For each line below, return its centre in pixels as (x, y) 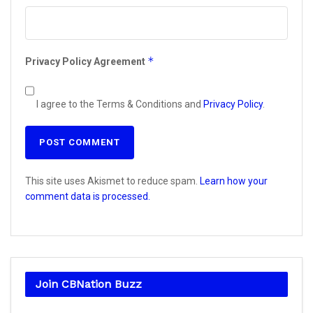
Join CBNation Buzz (89, 284)
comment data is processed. (88, 197)
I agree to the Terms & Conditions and (119, 104)
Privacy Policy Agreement (86, 62)
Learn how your (234, 181)
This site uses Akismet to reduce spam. (112, 181)
